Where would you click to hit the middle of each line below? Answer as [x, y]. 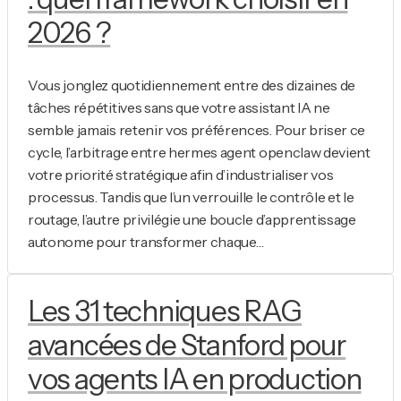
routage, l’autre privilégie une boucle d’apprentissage [192, 219]
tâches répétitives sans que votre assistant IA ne [179, 107]
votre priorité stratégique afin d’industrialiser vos [181, 174]
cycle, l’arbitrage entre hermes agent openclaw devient [199, 152]
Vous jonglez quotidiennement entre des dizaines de [192, 85]
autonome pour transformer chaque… [146, 241]
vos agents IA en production [195, 379]
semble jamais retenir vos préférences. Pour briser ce [197, 129]
